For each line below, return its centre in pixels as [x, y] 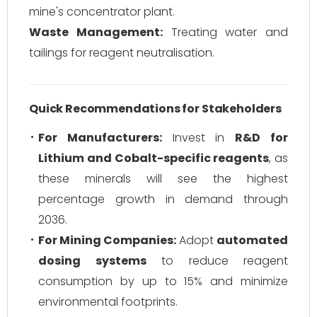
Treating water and [225, 32]
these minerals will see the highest [163, 179]
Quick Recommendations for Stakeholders [155, 109]
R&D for [262, 138]
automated [252, 240]
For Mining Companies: [107, 240]
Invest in [198, 138]
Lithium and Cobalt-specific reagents [154, 158]
